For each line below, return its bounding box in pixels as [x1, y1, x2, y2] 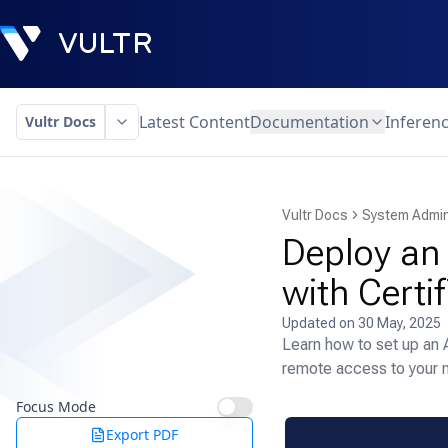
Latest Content [139, 111, 250, 133]
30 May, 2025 [357, 315, 441, 331]
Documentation [250, 111, 369, 133]
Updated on [281, 315, 358, 331]
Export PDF [106, 425, 179, 444]
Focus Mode [16, 397, 96, 416]
